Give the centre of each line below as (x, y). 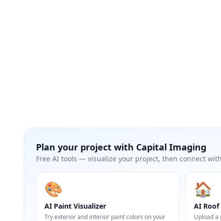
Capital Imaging (171, 147)
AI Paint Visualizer (75, 206)
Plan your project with (86, 147)
